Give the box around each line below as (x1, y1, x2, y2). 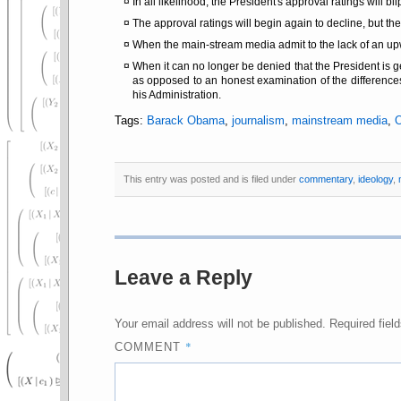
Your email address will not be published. (114, 316, 326, 330)
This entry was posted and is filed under (123, 173, 299, 184)
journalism (231, 114, 285, 127)
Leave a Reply (114, 265, 252, 289)
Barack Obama (146, 114, 225, 127)
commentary (298, 173, 353, 184)
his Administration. (132, 89, 221, 102)
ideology (357, 173, 393, 184)
